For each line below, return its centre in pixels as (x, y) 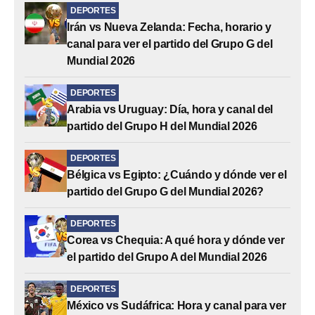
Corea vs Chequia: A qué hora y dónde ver (176, 240)
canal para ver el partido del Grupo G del (170, 44)
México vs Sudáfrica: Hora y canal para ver (176, 305)
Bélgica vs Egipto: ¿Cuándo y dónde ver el (177, 174)
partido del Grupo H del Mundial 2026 (162, 126)
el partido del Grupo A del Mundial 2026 (167, 257)
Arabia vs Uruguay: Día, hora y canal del (170, 109)
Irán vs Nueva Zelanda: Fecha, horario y (169, 27)
